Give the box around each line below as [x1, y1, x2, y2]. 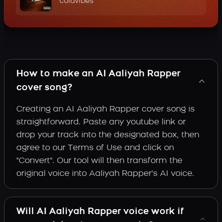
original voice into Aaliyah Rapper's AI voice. [16, 170, 194, 178]
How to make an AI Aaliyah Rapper [16, 69, 180, 79]
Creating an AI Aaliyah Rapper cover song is [16, 106, 195, 114]
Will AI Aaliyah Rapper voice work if [16, 207, 184, 217]
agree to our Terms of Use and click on [16, 144, 174, 153]
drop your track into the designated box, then [16, 131, 199, 140]
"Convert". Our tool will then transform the [16, 157, 182, 166]
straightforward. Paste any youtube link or [16, 118, 186, 127]
